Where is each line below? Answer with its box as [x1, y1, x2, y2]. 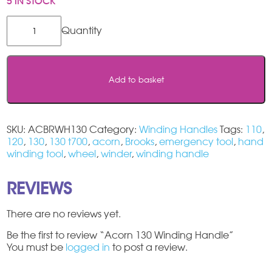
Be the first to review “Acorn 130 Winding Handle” [7, 228, 234, 241]
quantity [6, 63, 46, 76]
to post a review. [110, 240, 188, 253]
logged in [66, 240, 110, 253]
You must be [7, 240, 66, 253]
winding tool [7, 147, 64, 160]
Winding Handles [139, 123, 218, 135]
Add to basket [108, 74, 164, 84]
